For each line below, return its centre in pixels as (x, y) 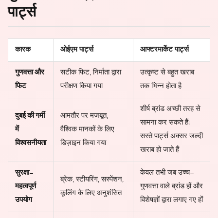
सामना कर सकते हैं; (165, 123)
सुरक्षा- (24, 173)
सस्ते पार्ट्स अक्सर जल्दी (171, 137)
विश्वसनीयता (30, 144)
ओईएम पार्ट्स (77, 50)
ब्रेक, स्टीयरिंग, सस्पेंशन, (92, 180)
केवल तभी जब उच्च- (167, 173)
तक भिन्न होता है (161, 87)
